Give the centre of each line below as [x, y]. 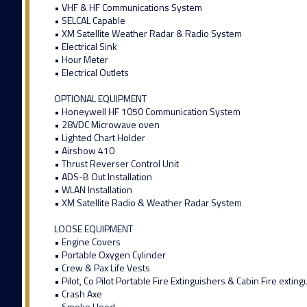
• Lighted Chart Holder [99, 138]
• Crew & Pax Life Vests [102, 268]
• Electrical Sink [85, 47]
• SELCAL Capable [89, 21]
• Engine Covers [87, 242]
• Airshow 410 [84, 151]
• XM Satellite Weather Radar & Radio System [148, 34]
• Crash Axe [78, 294]
